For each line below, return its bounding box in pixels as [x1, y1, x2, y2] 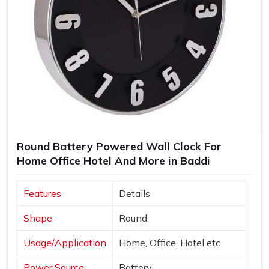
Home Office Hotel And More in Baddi [17, 154, 210, 168]
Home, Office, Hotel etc [119, 237, 220, 249]
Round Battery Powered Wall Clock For [17, 139, 222, 154]
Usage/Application [23, 237, 106, 249]
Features [23, 187, 61, 200]
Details [119, 187, 150, 200]
